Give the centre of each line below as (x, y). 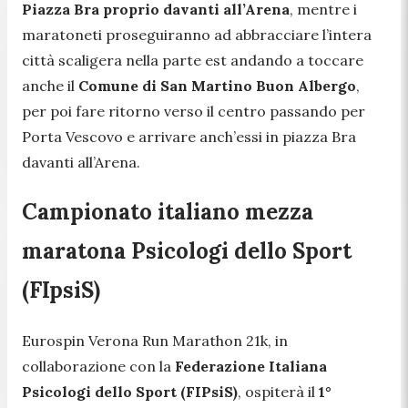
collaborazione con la (98, 367)
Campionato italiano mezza (168, 212)
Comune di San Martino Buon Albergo (217, 85)
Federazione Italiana (251, 367)
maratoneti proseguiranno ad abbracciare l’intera (197, 34)
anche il (50, 85)
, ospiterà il (278, 392)
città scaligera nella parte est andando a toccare (193, 60)
